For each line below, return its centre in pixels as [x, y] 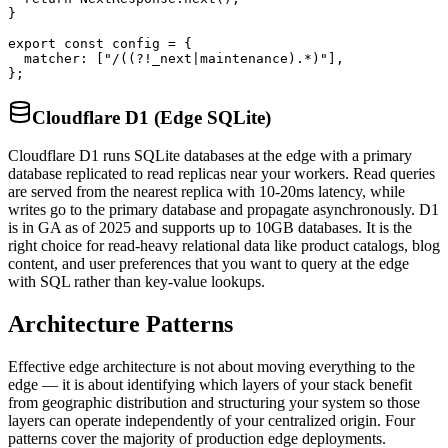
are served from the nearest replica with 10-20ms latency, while [206, 192]
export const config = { [100, 43]
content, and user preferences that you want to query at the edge [208, 264]
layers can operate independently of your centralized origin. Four [211, 421]
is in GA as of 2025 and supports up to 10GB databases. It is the [210, 228]
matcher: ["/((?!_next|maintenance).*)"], [176, 58]
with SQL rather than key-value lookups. [136, 282]
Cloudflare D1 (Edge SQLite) [151, 117]
